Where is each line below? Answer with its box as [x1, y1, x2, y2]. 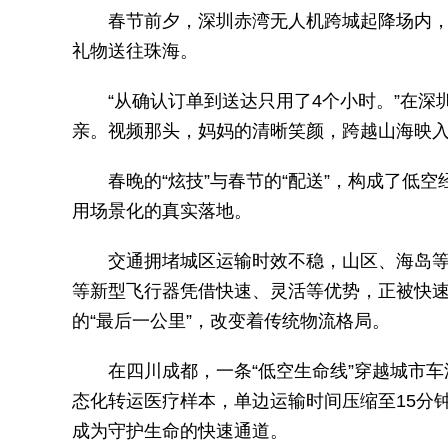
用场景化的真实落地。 [72, 201, 252, 221]
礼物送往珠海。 [72, 41, 198, 61]
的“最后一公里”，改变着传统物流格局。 [72, 311, 390, 331]
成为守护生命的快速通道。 [72, 421, 288, 441]
